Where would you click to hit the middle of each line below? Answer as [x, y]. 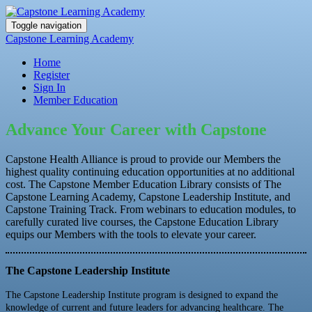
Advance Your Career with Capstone [136, 129]
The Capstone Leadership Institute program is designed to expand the [142, 295]
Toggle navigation [46, 25]
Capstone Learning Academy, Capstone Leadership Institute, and [148, 196]
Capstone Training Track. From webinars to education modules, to [151, 209]
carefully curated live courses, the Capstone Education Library [142, 221]
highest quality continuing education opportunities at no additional [150, 171]
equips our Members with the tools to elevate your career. [131, 234]
